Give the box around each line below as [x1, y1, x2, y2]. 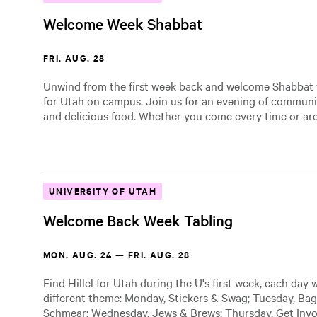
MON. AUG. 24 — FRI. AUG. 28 [43, 248, 190, 261]
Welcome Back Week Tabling [43, 210, 233, 230]
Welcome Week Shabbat [43, 13, 202, 33]
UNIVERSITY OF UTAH [49, 184, 157, 197]
